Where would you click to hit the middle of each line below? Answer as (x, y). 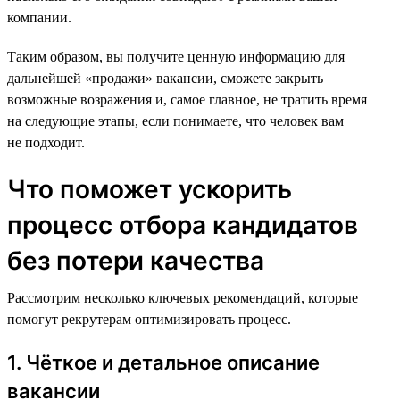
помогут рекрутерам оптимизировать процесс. (149, 319)
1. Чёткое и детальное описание (163, 362)
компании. (39, 17)
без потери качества (136, 260)
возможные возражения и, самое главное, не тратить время (187, 99)
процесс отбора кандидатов (183, 225)
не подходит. (46, 142)
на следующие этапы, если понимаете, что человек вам (175, 121)
